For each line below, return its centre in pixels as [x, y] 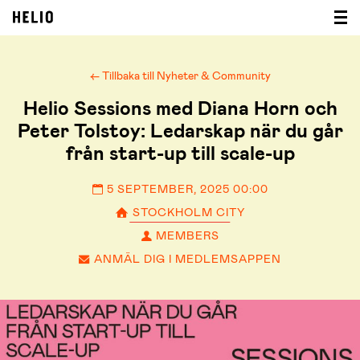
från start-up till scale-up [180, 153]
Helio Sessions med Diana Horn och [180, 108]
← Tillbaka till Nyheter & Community [180, 76]
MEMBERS [186, 235]
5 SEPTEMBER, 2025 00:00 [186, 189]
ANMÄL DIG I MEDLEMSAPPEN [186, 259]
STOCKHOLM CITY [187, 212]
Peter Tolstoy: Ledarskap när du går [180, 131]
